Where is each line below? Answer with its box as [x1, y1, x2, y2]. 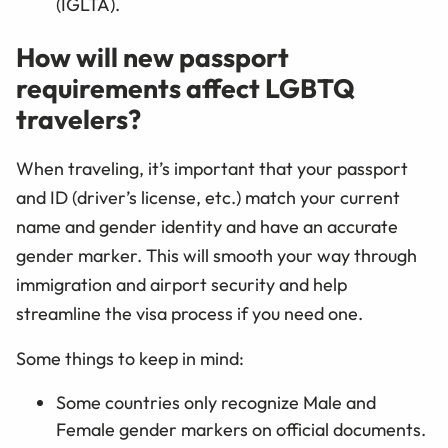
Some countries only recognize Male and [56, 391, 376, 415]
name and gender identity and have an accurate [16, 215, 398, 239]
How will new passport [16, 40, 289, 75]
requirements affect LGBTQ [16, 71, 355, 106]
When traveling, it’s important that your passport [16, 157, 408, 181]
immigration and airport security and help [16, 273, 347, 297]
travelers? [16, 102, 141, 137]
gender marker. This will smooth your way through [16, 244, 417, 268]
